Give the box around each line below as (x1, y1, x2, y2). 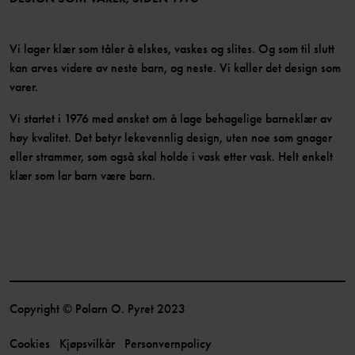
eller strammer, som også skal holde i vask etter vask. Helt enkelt (10, 147, 333, 165)
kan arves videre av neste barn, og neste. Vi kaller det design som (10, 59, 341, 76)
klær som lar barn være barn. (10, 166, 155, 184)
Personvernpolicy (124, 334, 212, 352)
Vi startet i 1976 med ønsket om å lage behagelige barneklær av (10, 109, 332, 127)
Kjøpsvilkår (59, 334, 115, 352)
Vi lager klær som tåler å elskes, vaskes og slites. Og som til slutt (10, 40, 334, 57)
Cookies (10, 334, 50, 352)
